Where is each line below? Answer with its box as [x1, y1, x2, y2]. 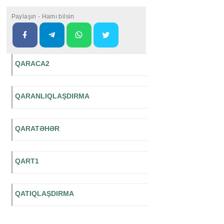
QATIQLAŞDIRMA [14, 189, 74, 198]
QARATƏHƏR [14, 124, 59, 133]
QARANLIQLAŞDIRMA [14, 92, 89, 100]
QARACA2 [14, 59, 49, 68]
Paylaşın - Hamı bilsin [11, 13, 74, 20]
